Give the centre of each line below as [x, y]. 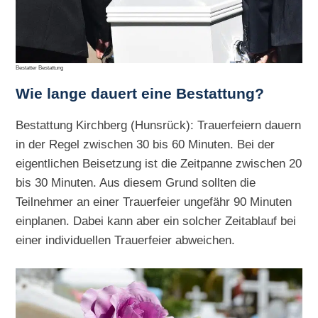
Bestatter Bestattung [40, 67]
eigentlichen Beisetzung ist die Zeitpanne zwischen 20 [159, 164]
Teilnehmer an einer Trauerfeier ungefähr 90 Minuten [154, 202]
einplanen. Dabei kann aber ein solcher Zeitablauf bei [156, 221]
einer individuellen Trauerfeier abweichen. [126, 240]
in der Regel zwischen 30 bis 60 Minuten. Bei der [146, 144]
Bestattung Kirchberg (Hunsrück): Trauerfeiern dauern [159, 125]
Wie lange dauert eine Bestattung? [140, 94]
